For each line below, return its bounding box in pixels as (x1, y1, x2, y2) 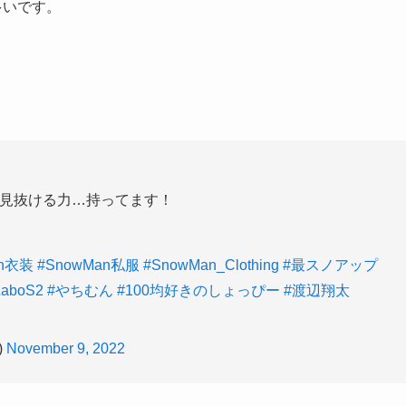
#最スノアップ (283, 257, 378, 274)
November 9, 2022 (6, 341, 125, 357)
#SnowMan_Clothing (143, 257, 279, 274)
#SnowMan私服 (37, 257, 140, 274)
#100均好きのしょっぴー (117, 283, 280, 299)
